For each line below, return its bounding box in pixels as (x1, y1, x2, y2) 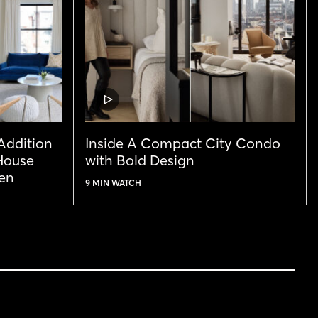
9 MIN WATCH (85, 177, 141, 189)
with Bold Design (85, 151, 194, 170)
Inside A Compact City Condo (85, 134, 280, 153)
